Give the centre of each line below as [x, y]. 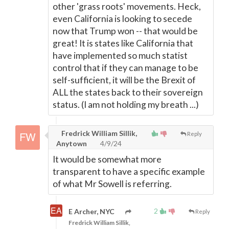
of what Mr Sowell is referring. [112, 184]
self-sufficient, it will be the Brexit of [124, 80]
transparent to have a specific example [129, 171]
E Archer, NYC [91, 211]
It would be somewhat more [107, 159]
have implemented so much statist [120, 55]
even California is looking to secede [122, 19]
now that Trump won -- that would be [125, 31]
